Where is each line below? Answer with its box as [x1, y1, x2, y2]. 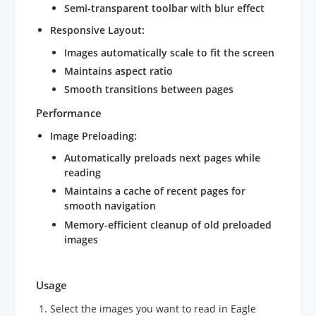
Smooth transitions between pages [64, 83, 233, 97]
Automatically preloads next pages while [64, 151, 260, 165]
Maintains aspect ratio [64, 63, 173, 78]
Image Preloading [50, 128, 134, 142]
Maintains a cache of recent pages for [64, 184, 245, 198]
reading [64, 166, 101, 180]
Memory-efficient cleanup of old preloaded [64, 217, 272, 231]
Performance [36, 106, 102, 121]
